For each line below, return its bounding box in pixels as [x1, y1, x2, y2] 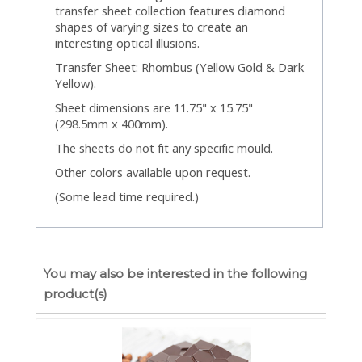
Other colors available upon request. [55, 164, 250, 181]
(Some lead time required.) [55, 188, 199, 205]
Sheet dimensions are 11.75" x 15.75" [55, 99, 253, 116]
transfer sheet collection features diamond [55, 2, 285, 19]
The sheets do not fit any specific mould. [55, 140, 273, 157]
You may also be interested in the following [44, 266, 307, 281]
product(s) [44, 286, 107, 301]
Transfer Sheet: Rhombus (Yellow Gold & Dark [55, 59, 304, 76]
